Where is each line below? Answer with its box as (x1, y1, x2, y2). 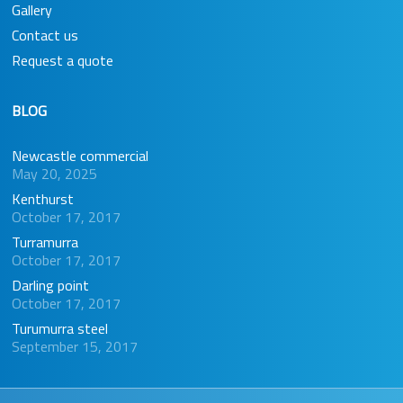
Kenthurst (11, 187, 74, 210)
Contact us (11, 23, 78, 46)
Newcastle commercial (11, 144, 148, 166)
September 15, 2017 (11, 335, 138, 357)
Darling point (11, 273, 89, 296)
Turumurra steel (11, 317, 108, 339)
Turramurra (11, 230, 82, 253)
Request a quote (11, 49, 113, 71)
